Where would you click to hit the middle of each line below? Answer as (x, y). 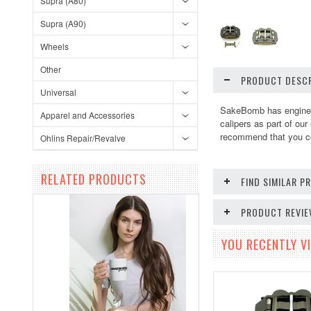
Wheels (54, 46)
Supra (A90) (63, 23)
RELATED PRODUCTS (94, 179)
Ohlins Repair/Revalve (83, 138)
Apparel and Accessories (87, 115)
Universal (58, 92)
